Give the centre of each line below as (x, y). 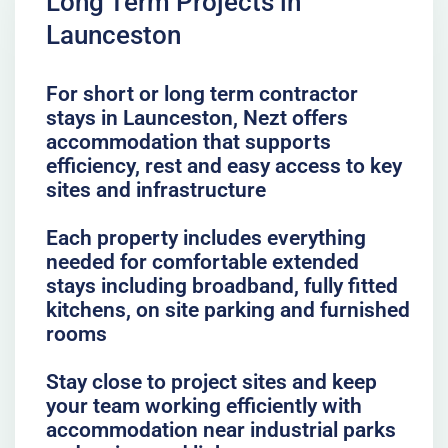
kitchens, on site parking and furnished (227, 310)
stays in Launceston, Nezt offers (196, 118)
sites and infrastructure (155, 190)
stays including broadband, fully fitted (221, 286)
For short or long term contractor (201, 94)
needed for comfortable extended (202, 262)
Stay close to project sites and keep (211, 382)
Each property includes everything (205, 238)
